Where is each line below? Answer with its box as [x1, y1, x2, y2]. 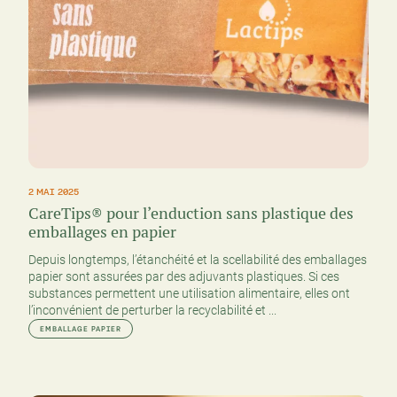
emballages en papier [28, 222, 176, 243]
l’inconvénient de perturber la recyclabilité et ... [28, 303, 276, 318]
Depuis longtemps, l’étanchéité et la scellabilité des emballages [28, 253, 367, 268]
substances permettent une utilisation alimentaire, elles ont [28, 286, 350, 301]
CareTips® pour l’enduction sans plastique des [28, 203, 354, 224]
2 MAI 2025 [28, 186, 79, 198]
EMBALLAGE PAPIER [40, 324, 121, 334]
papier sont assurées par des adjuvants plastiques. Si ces [28, 269, 339, 284]
